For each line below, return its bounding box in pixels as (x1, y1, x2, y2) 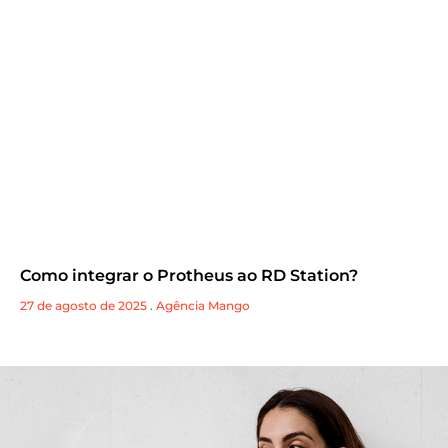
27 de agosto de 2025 (20, 298, 147, 314)
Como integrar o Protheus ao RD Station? (20, 266, 358, 286)
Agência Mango (156, 298, 250, 314)
